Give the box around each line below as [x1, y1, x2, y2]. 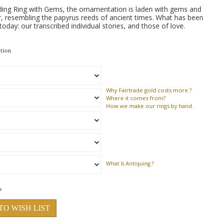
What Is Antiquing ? [106, 160, 154, 167]
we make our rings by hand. [118, 102, 193, 110]
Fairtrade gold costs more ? [117, 86, 192, 94]
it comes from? [124, 94, 165, 102]
